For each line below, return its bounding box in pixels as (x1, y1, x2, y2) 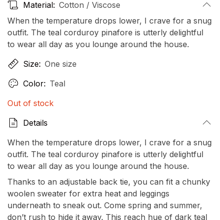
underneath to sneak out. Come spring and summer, (7, 200, 202, 211)
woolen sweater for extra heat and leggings (7, 189, 169, 199)
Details (23, 118, 48, 128)
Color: (23, 79, 46, 89)
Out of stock (7, 98, 54, 109)
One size (45, 59, 77, 69)
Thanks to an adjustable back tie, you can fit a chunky (7, 177, 210, 187)
